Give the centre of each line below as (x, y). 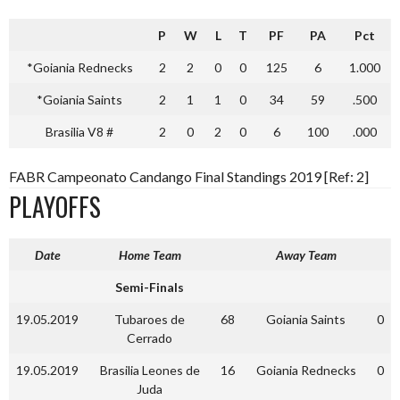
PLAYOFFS (55, 206)
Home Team (150, 254)
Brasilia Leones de (150, 370)
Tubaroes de (150, 319)
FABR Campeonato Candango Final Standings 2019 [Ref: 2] (189, 176)
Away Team (306, 254)
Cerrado (150, 337)
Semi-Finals (150, 287)
